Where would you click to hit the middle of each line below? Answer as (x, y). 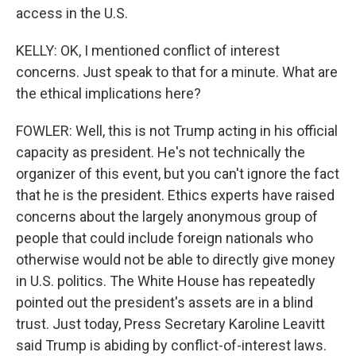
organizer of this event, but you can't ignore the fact (178, 173)
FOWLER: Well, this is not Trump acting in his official (177, 130)
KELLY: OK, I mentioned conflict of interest (148, 50)
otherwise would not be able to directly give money (176, 259)
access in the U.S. (72, 13)
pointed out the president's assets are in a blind (164, 302)
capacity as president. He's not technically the (161, 152)
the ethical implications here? (108, 93)
